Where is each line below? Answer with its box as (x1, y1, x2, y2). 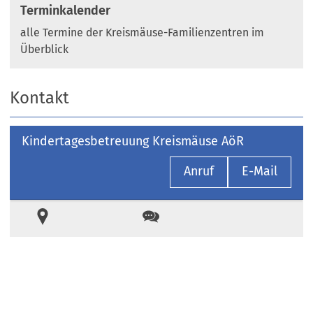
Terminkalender (20, 3, 111, 19)
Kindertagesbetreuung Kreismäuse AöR (22, 133, 245, 150)
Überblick (20, 43, 69, 57)
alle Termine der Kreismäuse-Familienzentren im (20, 26, 265, 40)
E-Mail (241, 163, 277, 180)
